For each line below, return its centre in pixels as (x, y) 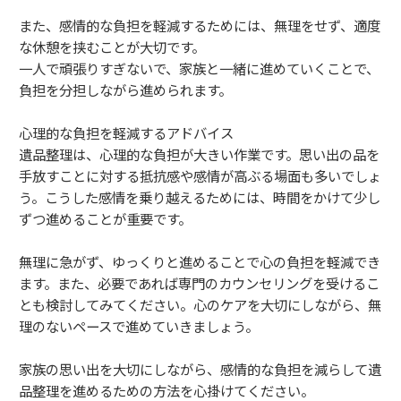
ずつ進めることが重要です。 (105, 219)
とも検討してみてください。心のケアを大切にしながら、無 (200, 305)
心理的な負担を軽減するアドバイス (126, 133)
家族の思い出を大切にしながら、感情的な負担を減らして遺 (200, 369)
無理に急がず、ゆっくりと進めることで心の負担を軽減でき (200, 262)
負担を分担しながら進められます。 (125, 90)
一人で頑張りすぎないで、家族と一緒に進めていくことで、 (199, 68)
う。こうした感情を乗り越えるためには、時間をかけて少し (200, 197)
